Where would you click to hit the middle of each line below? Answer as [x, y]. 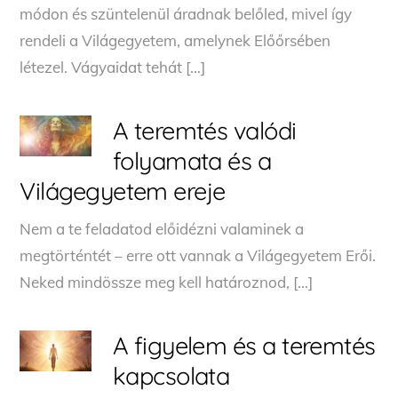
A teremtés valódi [204, 130]
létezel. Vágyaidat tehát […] [113, 67]
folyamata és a [192, 160]
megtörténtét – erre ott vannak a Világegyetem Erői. [198, 255]
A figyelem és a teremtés [244, 345]
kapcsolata [171, 375]
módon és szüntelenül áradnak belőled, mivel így [186, 13]
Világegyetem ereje [123, 191]
